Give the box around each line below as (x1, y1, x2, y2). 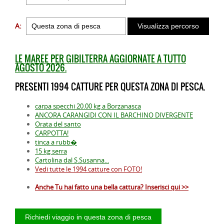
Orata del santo (35, 119, 81, 128)
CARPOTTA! (35, 128, 68, 137)
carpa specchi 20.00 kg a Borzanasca (35, 101, 141, 110)
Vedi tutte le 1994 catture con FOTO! (35, 164, 142, 173)
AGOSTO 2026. (15, 60, 66, 74)
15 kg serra (35, 146, 67, 155)
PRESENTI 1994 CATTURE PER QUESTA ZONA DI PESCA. (15, 79, 205, 93)
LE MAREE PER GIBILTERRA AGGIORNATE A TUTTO (15, 51, 186, 65)
